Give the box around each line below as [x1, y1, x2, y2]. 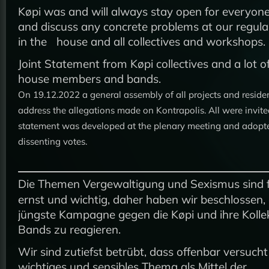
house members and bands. [18, 71, 161, 86]
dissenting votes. [18, 136, 87, 148]
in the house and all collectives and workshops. [18, 34, 265, 49]
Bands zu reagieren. [18, 222, 121, 237]
